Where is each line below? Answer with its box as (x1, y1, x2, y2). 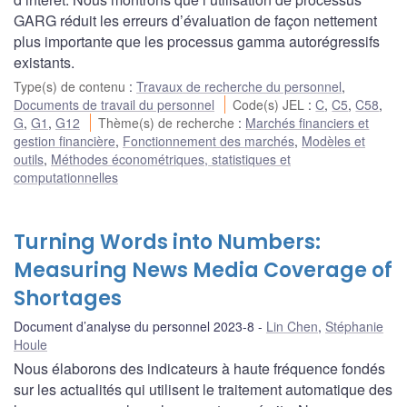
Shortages (14, 284, 122, 313)
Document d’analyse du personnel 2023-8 (14, 317, 254, 336)
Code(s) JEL (233, 95, 309, 114)
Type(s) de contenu (14, 77, 129, 96)
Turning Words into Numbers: (14, 228, 321, 257)
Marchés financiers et (245, 114, 370, 133)
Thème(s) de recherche (98, 114, 239, 133)
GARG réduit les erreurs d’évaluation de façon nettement (14, 10, 377, 32)
